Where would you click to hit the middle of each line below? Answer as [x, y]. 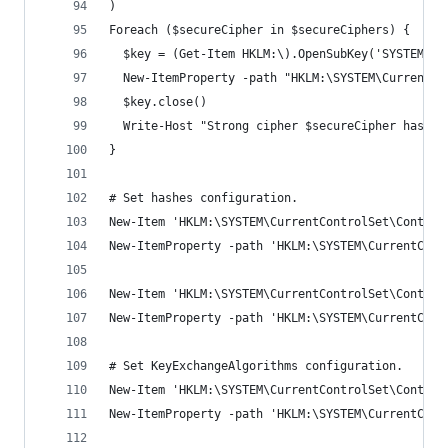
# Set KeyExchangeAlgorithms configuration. [256, 366]
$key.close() [158, 102]
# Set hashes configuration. [203, 198]
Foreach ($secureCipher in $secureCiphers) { [259, 30]
